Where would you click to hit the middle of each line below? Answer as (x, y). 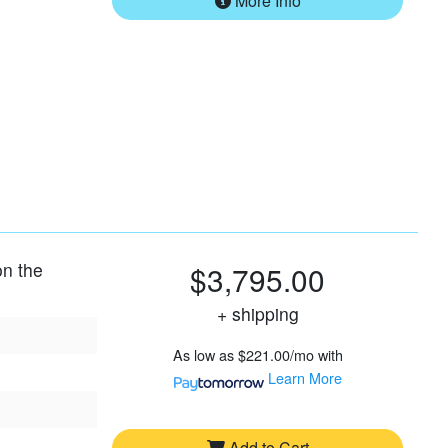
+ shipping (265, 313)
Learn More (304, 377)
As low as (203, 354)
